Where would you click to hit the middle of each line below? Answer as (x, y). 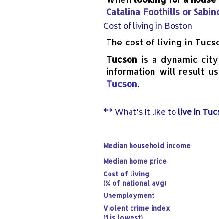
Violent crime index (137, 208)
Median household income (147, 145)
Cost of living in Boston (148, 27)
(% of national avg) (135, 183)
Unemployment (129, 195)
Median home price (135, 161)
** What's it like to (141, 113)
